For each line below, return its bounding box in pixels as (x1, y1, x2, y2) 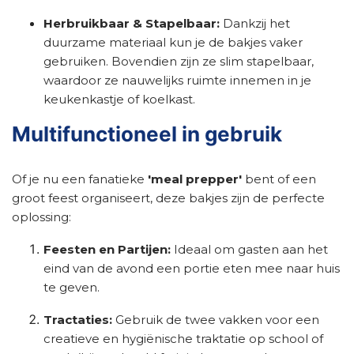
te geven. (43, 280, 100, 295)
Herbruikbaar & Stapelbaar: (43, 16, 220, 31)
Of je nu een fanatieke (12, 171, 148, 186)
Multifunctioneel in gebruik (12, 122, 282, 146)
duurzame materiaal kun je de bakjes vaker (43, 35, 303, 50)
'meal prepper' (148, 171, 242, 186)
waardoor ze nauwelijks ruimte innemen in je (43, 73, 311, 88)
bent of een (242, 171, 316, 186)
